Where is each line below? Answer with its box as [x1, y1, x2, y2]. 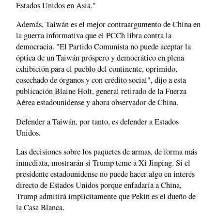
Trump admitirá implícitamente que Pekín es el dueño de [16, 191, 196, 202]
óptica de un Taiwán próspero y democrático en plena [16, 52, 184, 63]
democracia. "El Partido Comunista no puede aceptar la [16, 41, 191, 52]
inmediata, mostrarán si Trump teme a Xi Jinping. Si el [16, 157, 190, 169]
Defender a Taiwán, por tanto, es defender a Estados [16, 116, 179, 127]
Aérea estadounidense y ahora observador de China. [16, 97, 178, 108]
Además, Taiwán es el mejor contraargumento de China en [16, 19, 201, 30]
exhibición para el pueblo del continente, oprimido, [16, 63, 177, 75]
